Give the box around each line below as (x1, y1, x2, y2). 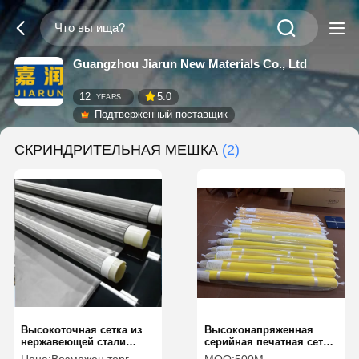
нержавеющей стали (21, 336, 127, 348)
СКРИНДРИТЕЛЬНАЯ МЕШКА (14, 141, 218, 158)
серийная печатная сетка (204, 336, 334, 348)
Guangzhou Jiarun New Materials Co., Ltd (72, 56, 307, 71)
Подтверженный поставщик (95, 108, 228, 121)
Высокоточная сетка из (21, 324, 143, 336)
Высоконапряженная (204, 324, 313, 336)
